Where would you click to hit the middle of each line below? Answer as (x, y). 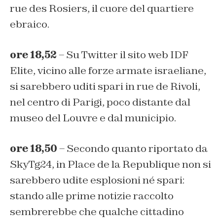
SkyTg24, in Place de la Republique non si (110, 165)
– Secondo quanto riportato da (132, 149)
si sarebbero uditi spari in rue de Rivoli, (105, 87)
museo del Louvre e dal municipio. (93, 118)
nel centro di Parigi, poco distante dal (100, 102)
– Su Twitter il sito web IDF (123, 55)
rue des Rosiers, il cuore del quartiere (102, 9)
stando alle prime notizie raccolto (92, 196)
